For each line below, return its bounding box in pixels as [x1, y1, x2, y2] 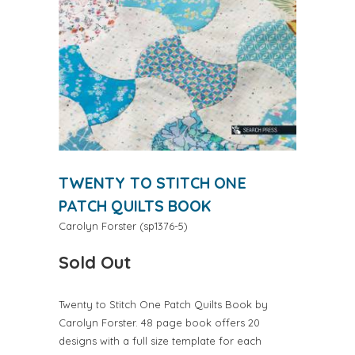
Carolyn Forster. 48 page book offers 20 [59, 316, 260, 330]
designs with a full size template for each [59, 334, 261, 348]
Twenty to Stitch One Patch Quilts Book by [59, 298, 268, 311]
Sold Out [59, 251, 131, 274]
